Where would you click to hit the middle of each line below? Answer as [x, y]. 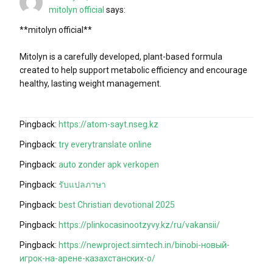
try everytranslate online [105, 144]
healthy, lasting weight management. [90, 83]
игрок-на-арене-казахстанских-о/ [87, 258]
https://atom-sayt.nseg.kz [108, 124]
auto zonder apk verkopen [109, 164]
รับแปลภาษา [82, 184]
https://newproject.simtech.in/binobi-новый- [144, 245]
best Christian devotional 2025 [117, 204]
